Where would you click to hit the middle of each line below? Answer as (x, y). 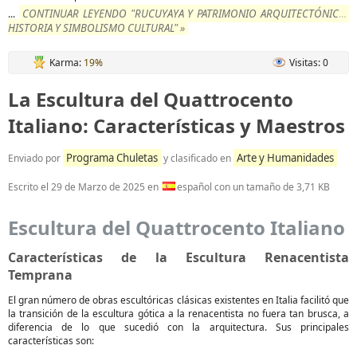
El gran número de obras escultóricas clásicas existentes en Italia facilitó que (178, 300)
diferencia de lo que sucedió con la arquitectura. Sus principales (178, 327)
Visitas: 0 (309, 63)
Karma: (67, 63)
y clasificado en (197, 158)
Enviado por (35, 158)
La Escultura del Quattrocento (151, 99)
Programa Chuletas (112, 158)
